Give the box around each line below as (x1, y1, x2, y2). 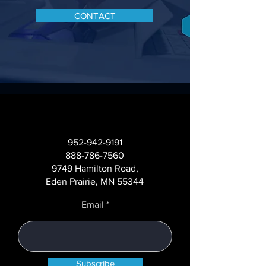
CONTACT (74, 11, 116, 21)
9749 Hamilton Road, (51, 163, 138, 173)
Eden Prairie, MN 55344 (46, 176, 144, 186)
